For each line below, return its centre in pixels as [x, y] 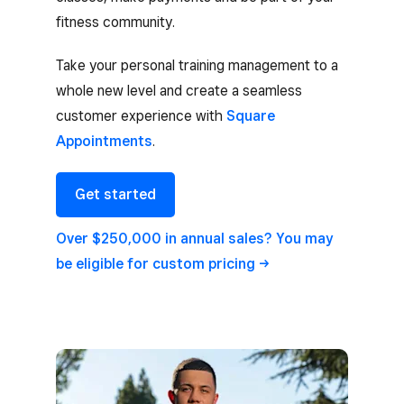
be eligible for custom [132, 264]
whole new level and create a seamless [179, 91]
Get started [115, 194]
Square [251, 116]
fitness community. [115, 22]
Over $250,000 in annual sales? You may [194, 239]
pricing [232, 264]
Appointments [104, 141]
